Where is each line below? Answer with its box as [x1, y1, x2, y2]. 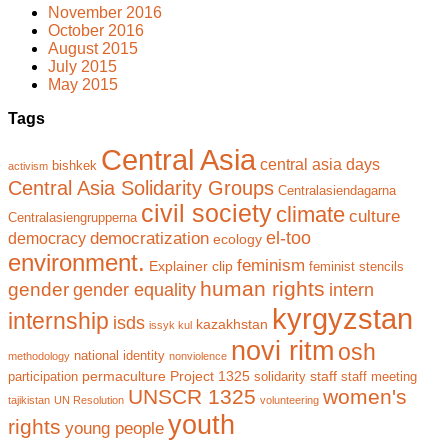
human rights [200, 277, 325, 302]
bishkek [52, 159, 97, 174]
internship [8, 308, 109, 335]
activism [8, 160, 48, 173]
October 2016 [48, 22, 144, 40]
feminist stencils [309, 260, 404, 275]
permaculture [82, 368, 166, 385]
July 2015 [48, 58, 117, 76]
